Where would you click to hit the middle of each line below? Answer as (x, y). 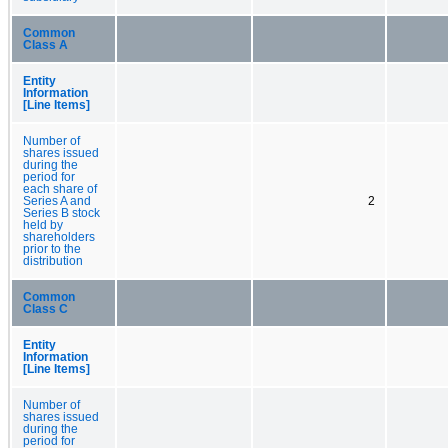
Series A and (57, 200)
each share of (60, 188)
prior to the (52, 248)
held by (43, 224)
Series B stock (61, 212)
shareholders (59, 236)
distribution (53, 260)
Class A (45, 44)
